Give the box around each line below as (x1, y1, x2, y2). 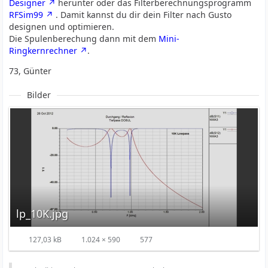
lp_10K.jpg (16, 206, 69, 221)
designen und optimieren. (9, 21, 115, 32)
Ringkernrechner (9, 45, 78, 56)
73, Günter (9, 65, 52, 77)
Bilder (27, 89, 51, 100)
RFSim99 (9, 9, 44, 20)
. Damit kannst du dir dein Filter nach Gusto (53, 9, 232, 20)
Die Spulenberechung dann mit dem (9, 33, 159, 44)
